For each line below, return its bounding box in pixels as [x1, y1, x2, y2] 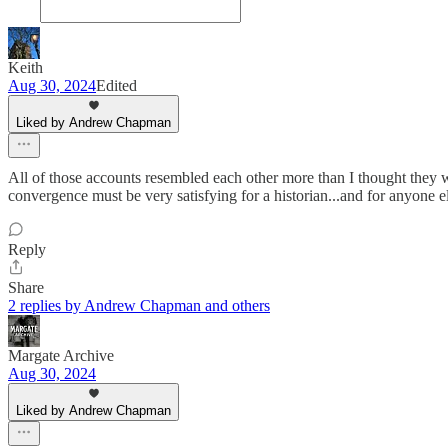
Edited [96, 76, 137, 94]
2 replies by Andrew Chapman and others [8, 296, 270, 314]
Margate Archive [8, 346, 114, 364]
